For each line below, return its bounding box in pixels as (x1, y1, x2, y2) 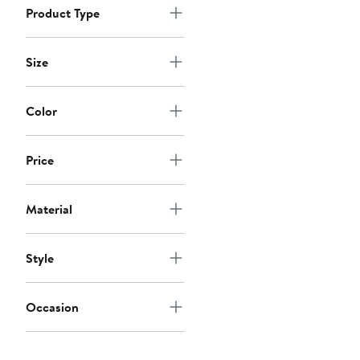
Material (26, 200, 72, 219)
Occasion (26, 298, 79, 317)
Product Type (26, 4, 100, 22)
